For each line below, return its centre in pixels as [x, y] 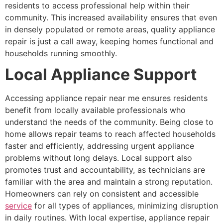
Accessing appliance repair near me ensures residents [106, 98]
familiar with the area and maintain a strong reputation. [109, 181]
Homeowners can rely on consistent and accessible [102, 193]
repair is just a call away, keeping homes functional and [109, 41]
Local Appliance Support [101, 74]
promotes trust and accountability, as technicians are [105, 169]
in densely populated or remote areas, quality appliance [110, 29]
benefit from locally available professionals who [95, 110]
